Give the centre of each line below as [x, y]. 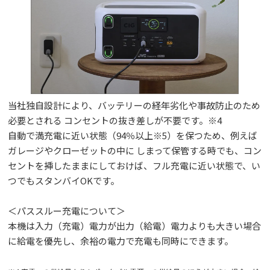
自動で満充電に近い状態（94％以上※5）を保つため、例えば [133, 135]
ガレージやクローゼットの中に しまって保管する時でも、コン [135, 150]
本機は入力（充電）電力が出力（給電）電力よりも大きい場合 [135, 225]
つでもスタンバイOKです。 [64, 180]
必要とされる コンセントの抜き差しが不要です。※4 [115, 120]
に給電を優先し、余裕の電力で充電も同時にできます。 [121, 240]
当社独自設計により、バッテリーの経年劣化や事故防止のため [134, 105]
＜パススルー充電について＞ [67, 210]
